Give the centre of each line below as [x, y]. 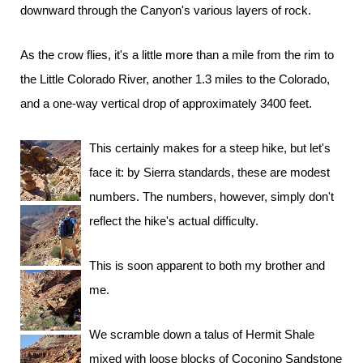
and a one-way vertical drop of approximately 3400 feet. [166, 103]
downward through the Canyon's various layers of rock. [166, 10]
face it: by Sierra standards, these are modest [209, 172]
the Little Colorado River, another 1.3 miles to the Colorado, [175, 79]
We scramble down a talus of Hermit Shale [202, 334]
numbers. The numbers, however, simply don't [211, 196]
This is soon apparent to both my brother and [207, 265]
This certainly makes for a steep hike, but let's [210, 148]
